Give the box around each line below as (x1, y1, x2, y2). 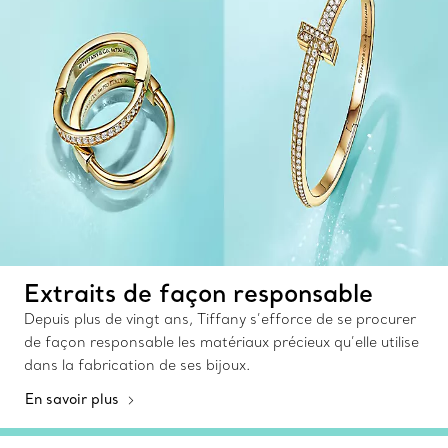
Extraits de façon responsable (24, 276, 373, 308)
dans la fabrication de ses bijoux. (24, 355, 250, 374)
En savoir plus (25, 389, 123, 408)
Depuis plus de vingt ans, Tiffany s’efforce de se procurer (24, 309, 416, 328)
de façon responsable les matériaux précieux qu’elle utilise (24, 332, 419, 351)
